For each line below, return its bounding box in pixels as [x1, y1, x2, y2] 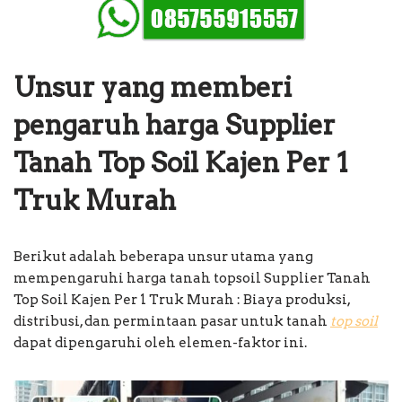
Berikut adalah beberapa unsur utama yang [13, 248, 313, 265]
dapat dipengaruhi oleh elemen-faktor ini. [13, 334, 307, 351]
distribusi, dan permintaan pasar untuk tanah [13, 312, 330, 329]
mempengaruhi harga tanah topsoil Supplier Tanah [13, 269, 371, 286]
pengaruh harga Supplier [13, 108, 336, 141]
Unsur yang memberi [13, 70, 292, 103]
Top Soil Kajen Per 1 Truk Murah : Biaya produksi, [13, 291, 350, 308]
